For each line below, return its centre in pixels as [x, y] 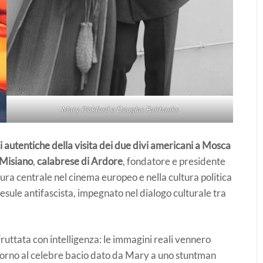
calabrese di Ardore [80, 161]
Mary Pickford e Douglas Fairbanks [120, 109]
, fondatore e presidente [174, 161]
